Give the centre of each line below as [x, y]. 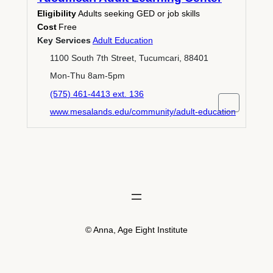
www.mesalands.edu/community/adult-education [143, 111]
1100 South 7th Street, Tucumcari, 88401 [129, 58]
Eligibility [56, 13]
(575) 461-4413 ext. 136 [97, 94]
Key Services [64, 40]
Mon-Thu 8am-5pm [87, 76]
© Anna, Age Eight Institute [136, 229]
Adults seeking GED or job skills [139, 13]
